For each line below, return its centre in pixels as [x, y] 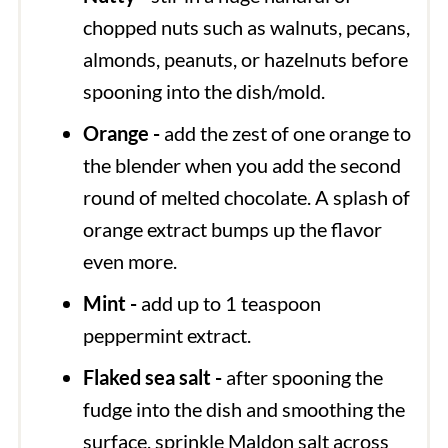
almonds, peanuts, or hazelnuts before [245, 58]
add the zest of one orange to [285, 132]
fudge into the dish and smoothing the [243, 408]
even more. [129, 260]
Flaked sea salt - [152, 376]
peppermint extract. [168, 334]
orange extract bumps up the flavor [232, 228]
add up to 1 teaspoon [228, 302]
